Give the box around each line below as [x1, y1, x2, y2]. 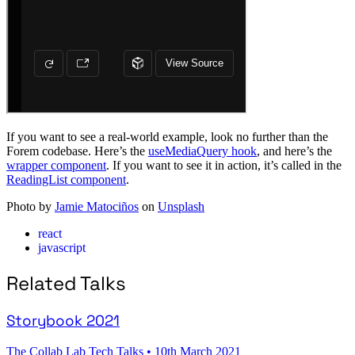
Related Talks [6, 271, 126, 296]
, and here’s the [257, 144, 332, 158]
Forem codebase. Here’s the [6, 144, 148, 158]
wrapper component [6, 158, 106, 173]
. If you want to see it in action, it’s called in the [106, 158, 342, 173]
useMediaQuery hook [148, 144, 257, 158]
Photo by [6, 200, 55, 214]
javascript [38, 241, 86, 255]
